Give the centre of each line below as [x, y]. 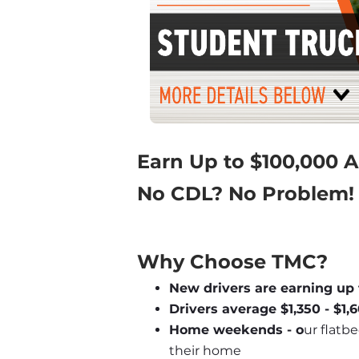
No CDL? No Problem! [246, 193]
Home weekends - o [236, 330]
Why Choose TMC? [232, 262]
